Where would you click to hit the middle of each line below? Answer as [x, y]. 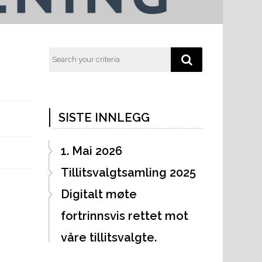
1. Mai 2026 [91, 151]
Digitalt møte [99, 194]
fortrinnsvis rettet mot [124, 216]
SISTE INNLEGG [104, 117]
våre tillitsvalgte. [108, 237]
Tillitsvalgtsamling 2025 [128, 172]
